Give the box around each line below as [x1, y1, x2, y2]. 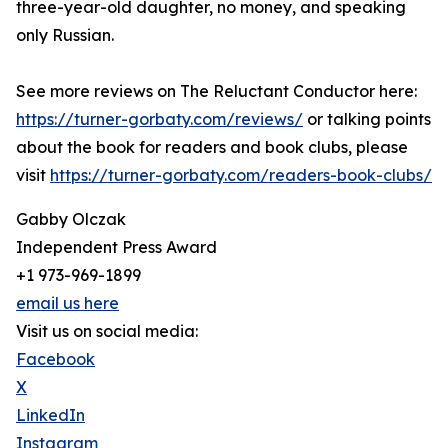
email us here [16, 293, 119, 313]
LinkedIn [16, 405, 85, 425]
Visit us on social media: [16, 321, 198, 341]
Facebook [16, 349, 95, 369]
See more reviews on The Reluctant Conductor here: [16, 81, 417, 101]
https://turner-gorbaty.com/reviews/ [16, 109, 303, 129]
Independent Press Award [16, 237, 217, 257]
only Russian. [16, 25, 114, 45]
